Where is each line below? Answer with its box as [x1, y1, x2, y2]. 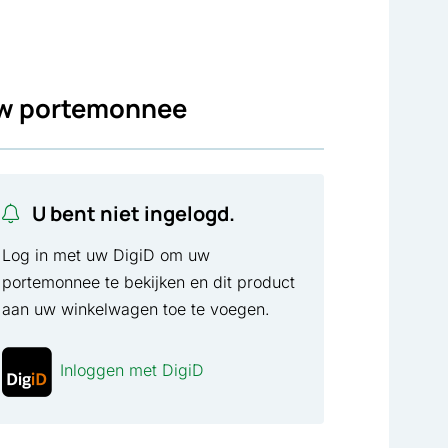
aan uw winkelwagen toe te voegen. [2, 298, 271, 319]
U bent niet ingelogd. [28, 199, 236, 227]
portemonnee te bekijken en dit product [2, 271, 296, 292]
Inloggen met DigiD [60, 359, 205, 380]
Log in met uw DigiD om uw [2, 244, 211, 265]
